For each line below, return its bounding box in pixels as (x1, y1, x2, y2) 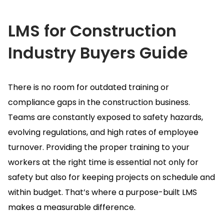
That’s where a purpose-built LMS (65, 186, 197, 198)
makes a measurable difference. (8, 201, 135, 213)
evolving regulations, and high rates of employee (8, 126, 198, 138)
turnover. (8, 141, 46, 153)
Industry (8, 41, 76, 64)
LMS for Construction (8, 19, 176, 42)
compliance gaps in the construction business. (8, 96, 190, 108)
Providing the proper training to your (46, 141, 189, 153)
